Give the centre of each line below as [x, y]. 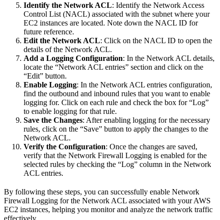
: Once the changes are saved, [151, 146]
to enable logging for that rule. [70, 111]
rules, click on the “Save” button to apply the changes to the [116, 129]
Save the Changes [53, 120]
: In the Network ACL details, [169, 58]
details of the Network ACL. [68, 49]
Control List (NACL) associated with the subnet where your [117, 14]
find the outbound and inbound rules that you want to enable [117, 93]
